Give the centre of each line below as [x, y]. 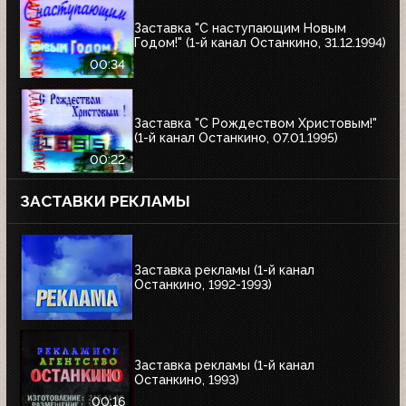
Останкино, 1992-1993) [203, 285]
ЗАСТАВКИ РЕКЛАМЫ [105, 201]
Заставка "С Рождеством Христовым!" [256, 124]
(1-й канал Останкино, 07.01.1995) [236, 138]
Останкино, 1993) [187, 380]
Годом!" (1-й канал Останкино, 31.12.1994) [260, 43]
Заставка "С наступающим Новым [240, 29]
